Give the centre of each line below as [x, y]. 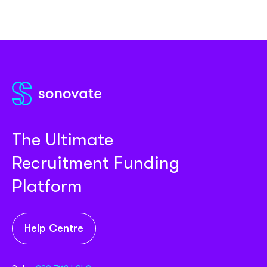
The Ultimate [63, 140]
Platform [47, 186]
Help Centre [54, 229]
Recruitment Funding [96, 163]
